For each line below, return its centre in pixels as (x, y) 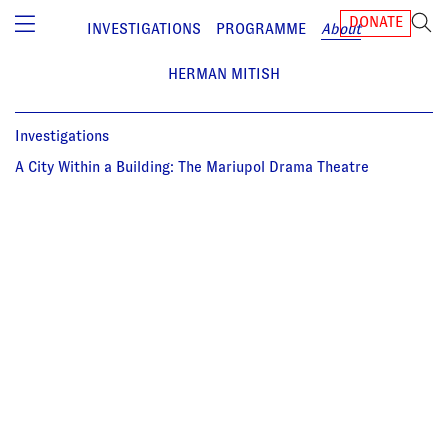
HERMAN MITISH (224, 73)
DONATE (375, 21)
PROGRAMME (261, 28)
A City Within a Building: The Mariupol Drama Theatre (192, 166)
